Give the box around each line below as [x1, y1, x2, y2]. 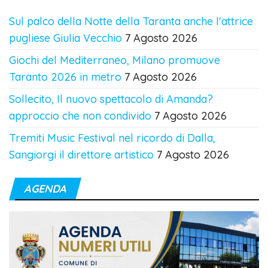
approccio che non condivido [9, 109, 151, 123]
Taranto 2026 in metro [9, 70, 121, 84]
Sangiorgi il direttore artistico [9, 148, 154, 162]
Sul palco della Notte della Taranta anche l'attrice [9, 14, 253, 29]
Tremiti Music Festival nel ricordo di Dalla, [9, 131, 215, 145]
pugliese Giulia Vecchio [9, 31, 122, 45]
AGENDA [24, 182, 66, 196]
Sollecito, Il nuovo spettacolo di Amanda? [9, 92, 213, 106]
